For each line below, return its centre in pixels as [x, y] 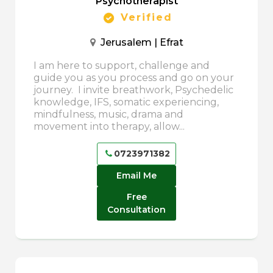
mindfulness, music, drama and [108, 115]
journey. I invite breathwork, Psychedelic [133, 90]
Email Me [136, 176]
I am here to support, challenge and [122, 66]
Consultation [136, 210]
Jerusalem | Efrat [139, 43]
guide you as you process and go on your [134, 78]
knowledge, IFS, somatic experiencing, [126, 102]
